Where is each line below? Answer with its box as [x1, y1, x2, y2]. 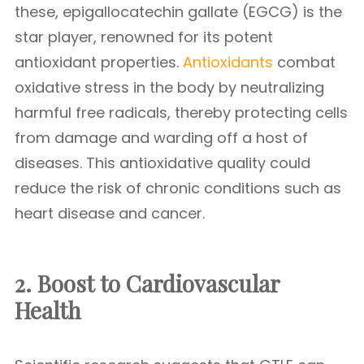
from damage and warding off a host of [15, 128, 308, 148]
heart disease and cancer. [15, 203, 205, 223]
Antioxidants [183, 52, 273, 72]
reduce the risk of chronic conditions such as [15, 178, 341, 198]
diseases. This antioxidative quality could [15, 153, 310, 173]
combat [273, 52, 336, 72]
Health [15, 295, 81, 325]
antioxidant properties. [15, 52, 183, 72]
